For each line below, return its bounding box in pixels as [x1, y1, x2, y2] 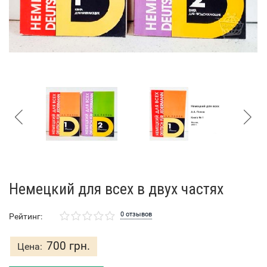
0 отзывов [120, 210, 152, 219]
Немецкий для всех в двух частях [9, 180, 223, 198]
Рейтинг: [9, 212, 42, 222]
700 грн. [46, 239, 90, 253]
